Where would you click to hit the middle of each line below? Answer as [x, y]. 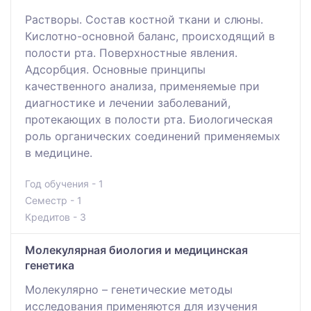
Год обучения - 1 [64, 183]
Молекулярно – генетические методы [129, 289]
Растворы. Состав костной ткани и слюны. [144, 19]
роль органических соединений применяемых [153, 136]
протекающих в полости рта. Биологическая [149, 119]
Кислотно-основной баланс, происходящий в [150, 36]
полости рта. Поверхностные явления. [131, 52]
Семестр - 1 [53, 200]
